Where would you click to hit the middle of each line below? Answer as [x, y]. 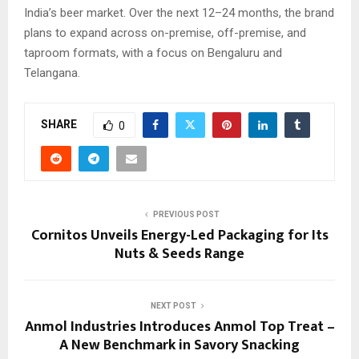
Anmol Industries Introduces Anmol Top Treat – [179, 327]
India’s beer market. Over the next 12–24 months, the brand [179, 13]
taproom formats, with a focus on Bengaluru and [153, 53]
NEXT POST [173, 306]
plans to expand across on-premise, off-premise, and [165, 33]
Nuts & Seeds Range [179, 254]
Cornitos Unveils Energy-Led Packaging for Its [179, 236]
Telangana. [52, 73]
